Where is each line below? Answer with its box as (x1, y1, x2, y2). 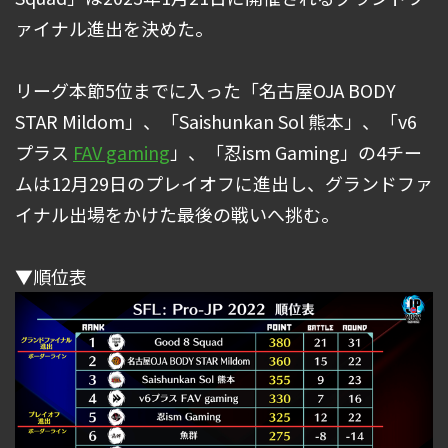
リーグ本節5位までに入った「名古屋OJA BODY (15, 76, 396, 103)
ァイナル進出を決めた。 (15, 14, 213, 41)
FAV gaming (73, 138, 170, 165)
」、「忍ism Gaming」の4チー (170, 138, 422, 165)
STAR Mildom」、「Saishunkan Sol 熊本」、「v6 (15, 107, 417, 134)
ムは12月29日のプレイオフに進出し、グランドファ (15, 169, 433, 196)
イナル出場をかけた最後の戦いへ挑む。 (15, 200, 339, 227)
